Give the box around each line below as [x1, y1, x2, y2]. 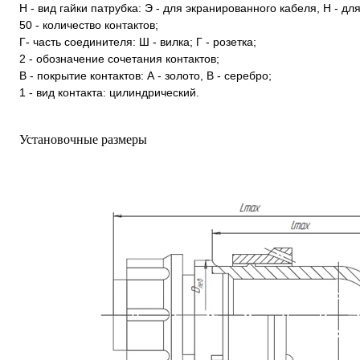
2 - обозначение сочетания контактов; [19, 52, 219, 65]
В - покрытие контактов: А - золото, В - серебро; [19, 69, 272, 82]
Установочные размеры [19, 133, 147, 146]
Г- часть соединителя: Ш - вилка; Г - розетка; [19, 35, 256, 48]
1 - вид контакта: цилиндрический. [19, 86, 199, 99]
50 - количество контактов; [19, 18, 158, 31]
